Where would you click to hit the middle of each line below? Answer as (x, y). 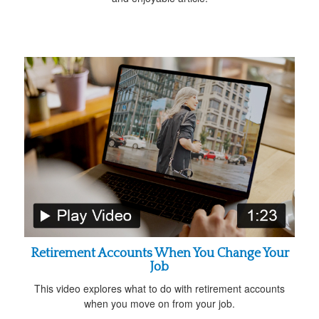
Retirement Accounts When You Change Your (159, 254)
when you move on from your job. (159, 304)
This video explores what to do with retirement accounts (159, 289)
